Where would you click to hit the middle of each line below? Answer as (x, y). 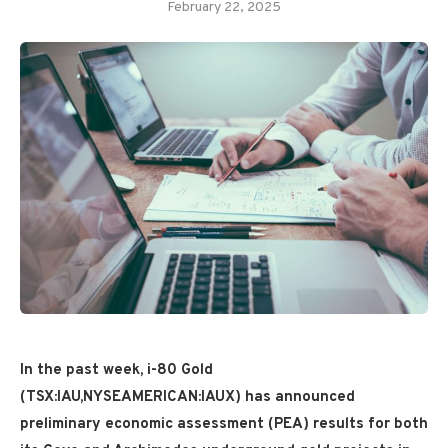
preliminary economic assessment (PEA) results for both (224, 424)
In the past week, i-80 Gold (116, 370)
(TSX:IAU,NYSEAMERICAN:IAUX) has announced (187, 397)
